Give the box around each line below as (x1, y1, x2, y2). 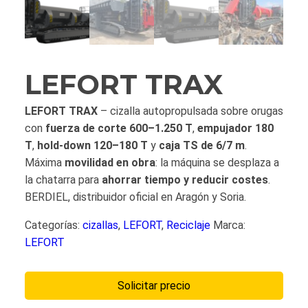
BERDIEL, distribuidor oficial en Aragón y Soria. (25, 190, 246, 204)
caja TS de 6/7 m (159, 139, 245, 153)
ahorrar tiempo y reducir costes (102, 173, 268, 187)
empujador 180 (197, 122, 274, 135)
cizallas (82, 219, 118, 232)
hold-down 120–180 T (37, 139, 148, 153)
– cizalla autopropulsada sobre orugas (98, 104, 283, 118)
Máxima (25, 156, 65, 170)
